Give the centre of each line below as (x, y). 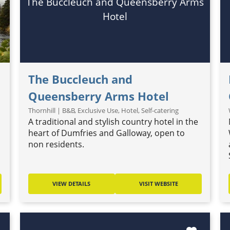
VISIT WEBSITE (158, 184)
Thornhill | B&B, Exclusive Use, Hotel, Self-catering (103, 110)
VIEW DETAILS (72, 184)
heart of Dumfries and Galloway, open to (106, 133)
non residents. (56, 144)
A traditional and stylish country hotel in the (113, 122)
